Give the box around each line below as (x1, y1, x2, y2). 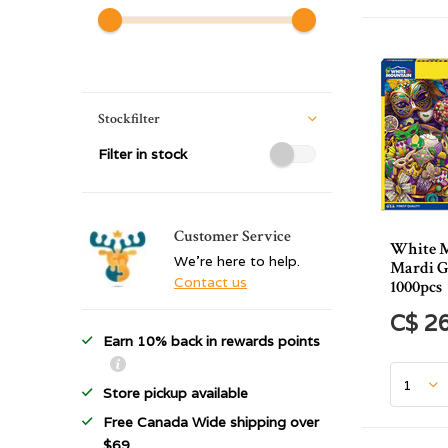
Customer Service (174, 226, 291, 247)
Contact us (174, 273, 247, 291)
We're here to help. (174, 252, 300, 270)
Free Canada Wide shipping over (103, 413, 319, 431)
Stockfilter (98, 110, 160, 128)
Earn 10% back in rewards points (103, 332, 320, 350)
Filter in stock (98, 145, 187, 163)
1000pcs (390, 276, 442, 298)
